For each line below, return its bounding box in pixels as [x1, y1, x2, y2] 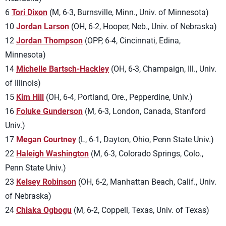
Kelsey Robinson [16, 177, 76, 187]
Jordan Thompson [16, 36, 83, 45]
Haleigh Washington [16, 149, 89, 158]
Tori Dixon [12, 8, 47, 17]
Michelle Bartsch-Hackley [16, 64, 109, 74]
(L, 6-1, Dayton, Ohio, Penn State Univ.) [76, 135, 214, 144]
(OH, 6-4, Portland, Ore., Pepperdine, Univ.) [44, 92, 193, 102]
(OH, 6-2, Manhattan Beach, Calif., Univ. [76, 177, 216, 187]
